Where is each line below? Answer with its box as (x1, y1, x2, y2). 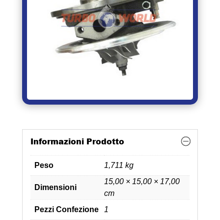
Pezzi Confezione (34, 205, 99, 214)
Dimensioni (34, 183, 77, 192)
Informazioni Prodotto (30, 135, 124, 147)
